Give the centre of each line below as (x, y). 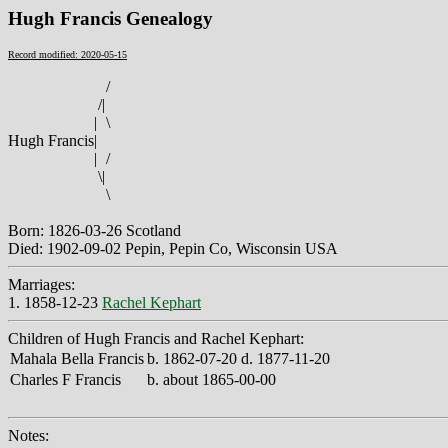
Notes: (28, 435)
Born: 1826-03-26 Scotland (94, 230)
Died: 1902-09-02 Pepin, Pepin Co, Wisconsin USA (173, 248)
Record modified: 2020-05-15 (67, 54)
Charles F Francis (65, 379)
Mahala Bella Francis (77, 358)
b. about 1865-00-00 (211, 379)
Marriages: (41, 284)
